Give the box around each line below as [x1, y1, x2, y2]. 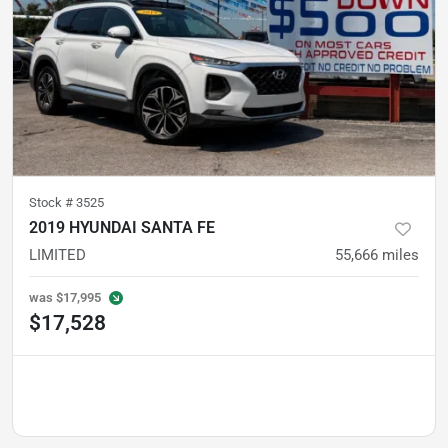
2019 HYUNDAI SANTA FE [29, 218, 215, 237]
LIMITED [29, 246, 86, 264]
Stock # [29, 195, 76, 210]
